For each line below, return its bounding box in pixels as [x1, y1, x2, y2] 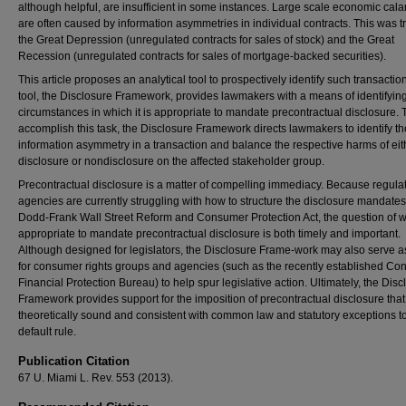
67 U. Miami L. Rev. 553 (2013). [18, 372, 173, 384]
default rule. [18, 325, 76, 338]
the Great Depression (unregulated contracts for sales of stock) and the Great [18, 34, 394, 46]
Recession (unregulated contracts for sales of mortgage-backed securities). [18, 50, 386, 63]
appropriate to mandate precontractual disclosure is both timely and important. [18, 227, 401, 240]
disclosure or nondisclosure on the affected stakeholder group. [18, 155, 324, 168]
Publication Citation [18, 354, 130, 368]
